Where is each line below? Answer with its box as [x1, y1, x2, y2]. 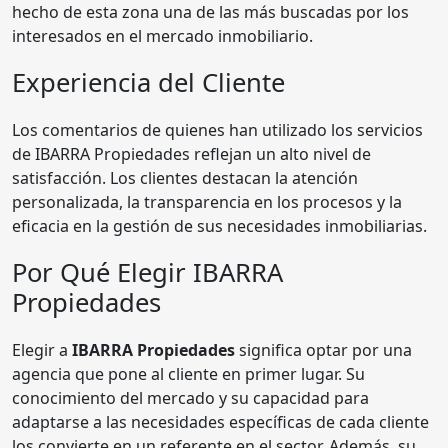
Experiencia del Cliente [12, 64, 285, 100]
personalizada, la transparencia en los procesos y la [12, 190, 402, 213]
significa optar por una [235, 338, 412, 361]
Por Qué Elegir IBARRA [12, 254, 283, 290]
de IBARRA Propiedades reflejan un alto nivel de [12, 142, 371, 165]
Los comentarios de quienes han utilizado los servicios [12, 118, 423, 141]
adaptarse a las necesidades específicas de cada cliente [12, 410, 429, 433]
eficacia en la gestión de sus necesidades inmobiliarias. [12, 214, 427, 237]
